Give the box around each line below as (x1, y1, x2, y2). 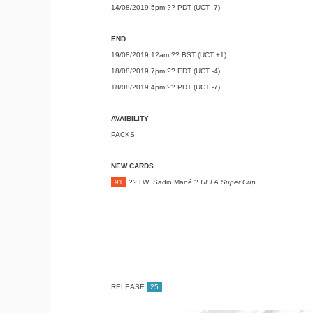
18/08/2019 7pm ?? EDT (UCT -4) (110, 67, 220, 75)
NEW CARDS (110, 162, 154, 170)
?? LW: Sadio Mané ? (126, 178, 201, 187)
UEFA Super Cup (200, 178, 256, 187)
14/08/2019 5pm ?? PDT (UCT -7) (110, 3, 220, 12)
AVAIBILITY (110, 115, 149, 123)
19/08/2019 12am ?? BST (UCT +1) (110, 51, 226, 59)
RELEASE (110, 283, 147, 291)
